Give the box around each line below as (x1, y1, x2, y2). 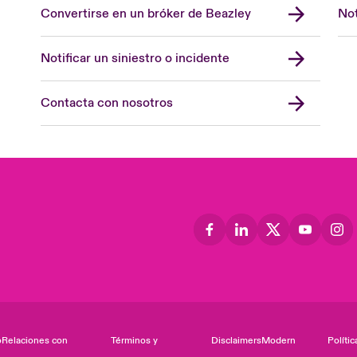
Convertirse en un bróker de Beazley (41, 6, 252, 22)
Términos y (111, 334, 159, 347)
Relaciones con (2, 334, 69, 347)
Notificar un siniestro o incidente (41, 50, 230, 66)
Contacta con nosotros (41, 95, 174, 111)
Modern (261, 334, 296, 347)
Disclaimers (211, 334, 261, 347)
